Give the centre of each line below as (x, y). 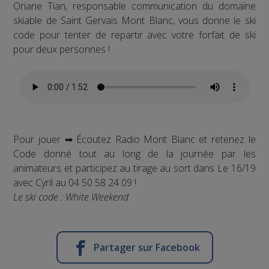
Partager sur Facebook (147, 247)
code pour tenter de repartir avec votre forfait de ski (134, 35)
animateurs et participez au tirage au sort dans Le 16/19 (134, 168)
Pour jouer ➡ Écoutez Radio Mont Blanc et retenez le (134, 139)
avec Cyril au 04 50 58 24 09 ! (76, 182)
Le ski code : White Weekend (71, 197)
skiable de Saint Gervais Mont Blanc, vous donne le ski (134, 20)
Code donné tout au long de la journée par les (134, 153)
